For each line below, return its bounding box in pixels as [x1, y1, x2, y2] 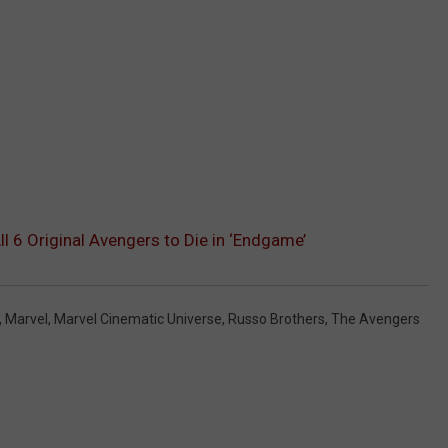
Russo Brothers [228, 310, 325, 327]
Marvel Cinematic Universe [54, 310, 222, 327]
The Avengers [331, 310, 420, 327]
